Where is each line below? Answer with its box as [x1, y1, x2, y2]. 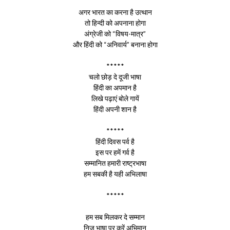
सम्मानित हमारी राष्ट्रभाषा [84, 159, 146, 167]
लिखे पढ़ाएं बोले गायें [91, 94, 139, 103]
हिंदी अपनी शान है [93, 105, 137, 113]
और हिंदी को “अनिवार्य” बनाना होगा [72, 40, 158, 49]
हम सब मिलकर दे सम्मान [85, 213, 145, 221]
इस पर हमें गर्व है [95, 148, 135, 157]
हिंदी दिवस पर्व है [95, 137, 135, 146]
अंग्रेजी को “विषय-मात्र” [84, 29, 146, 38]
